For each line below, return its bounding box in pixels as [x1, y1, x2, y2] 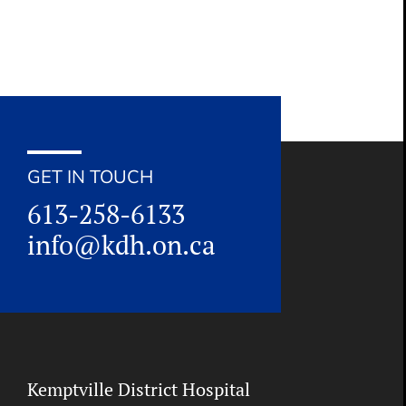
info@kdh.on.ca [27, 227, 216, 263]
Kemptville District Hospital [27, 376, 250, 401]
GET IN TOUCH [27, 165, 153, 188]
